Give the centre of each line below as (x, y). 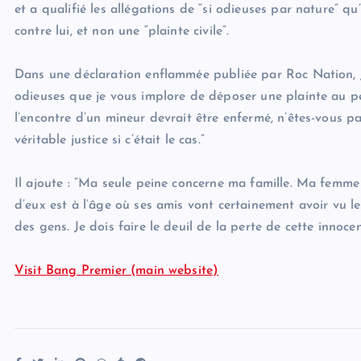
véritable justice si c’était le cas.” (110, 141)
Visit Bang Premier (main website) (117, 271)
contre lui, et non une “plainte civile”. (122, 32)
